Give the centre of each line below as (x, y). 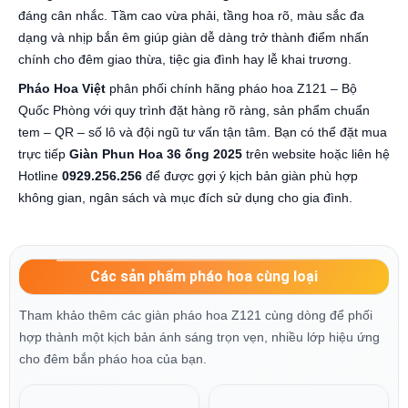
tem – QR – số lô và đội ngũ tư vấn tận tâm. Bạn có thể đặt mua (203, 133)
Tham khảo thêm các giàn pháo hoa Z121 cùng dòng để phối (196, 316)
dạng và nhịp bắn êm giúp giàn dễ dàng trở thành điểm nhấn (194, 38)
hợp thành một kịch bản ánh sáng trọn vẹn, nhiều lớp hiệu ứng (199, 337)
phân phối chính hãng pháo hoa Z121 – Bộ (231, 89)
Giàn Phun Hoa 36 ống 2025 (156, 154)
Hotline (40, 176)
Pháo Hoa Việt (62, 89)
